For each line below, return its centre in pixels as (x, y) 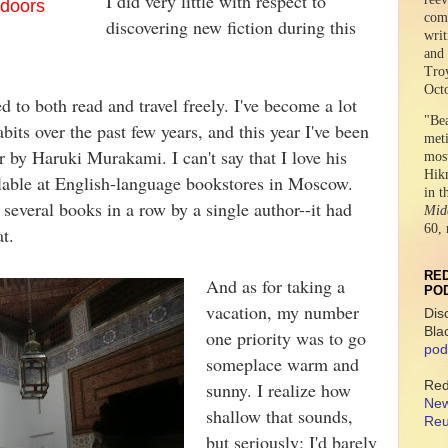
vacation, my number (282, 312)
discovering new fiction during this (231, 27)
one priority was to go (286, 338)
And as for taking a (275, 286)
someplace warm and (282, 364)
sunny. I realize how (278, 390)
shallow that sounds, (279, 416)
